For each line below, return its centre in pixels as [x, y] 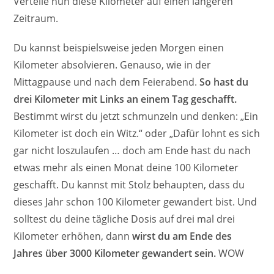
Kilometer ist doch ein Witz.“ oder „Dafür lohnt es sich [137, 134]
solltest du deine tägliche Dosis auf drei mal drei [124, 219]
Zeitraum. [36, 19]
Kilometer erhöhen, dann [73, 236]
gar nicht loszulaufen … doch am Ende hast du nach [132, 151]
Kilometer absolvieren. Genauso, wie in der [113, 65]
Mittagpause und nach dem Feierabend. [107, 82]
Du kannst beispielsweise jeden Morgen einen [119, 48]
